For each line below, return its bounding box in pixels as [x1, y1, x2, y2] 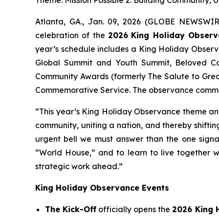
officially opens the [96, 204, 173, 214]
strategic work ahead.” [35, 161, 123, 171]
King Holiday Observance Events [35, 182, 172, 193]
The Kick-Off [45, 204, 97, 214]
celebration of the [35, 30, 108, 40]
